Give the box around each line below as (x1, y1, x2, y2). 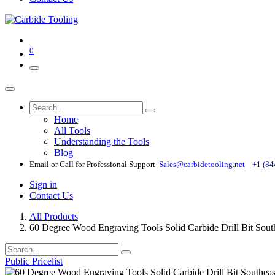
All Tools (54, 125, 90, 136)
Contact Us (29, 190, 73, 201)
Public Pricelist (5, 255, 63, 266)
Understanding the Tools (54, 136, 149, 147)
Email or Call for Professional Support (29, 159, 159, 169)
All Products (29, 211, 78, 222)
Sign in (29, 179, 57, 190)
